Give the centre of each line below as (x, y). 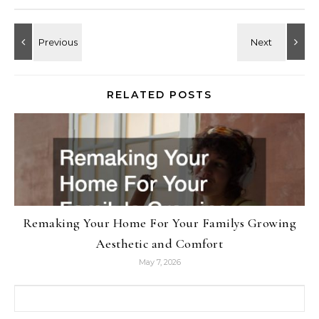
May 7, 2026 (159, 262)
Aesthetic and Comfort (159, 244)
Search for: (42, 293)
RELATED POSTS (159, 95)
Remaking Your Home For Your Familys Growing (159, 223)
